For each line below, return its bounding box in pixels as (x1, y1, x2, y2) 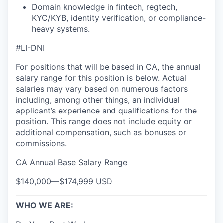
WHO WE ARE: (16, 200, 73, 210)
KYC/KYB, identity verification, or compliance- (32, 13, 206, 23)
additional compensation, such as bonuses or (16, 127, 186, 137)
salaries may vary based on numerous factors (16, 84, 188, 94)
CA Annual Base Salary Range (16, 157, 127, 167)
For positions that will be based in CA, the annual (16, 62, 201, 72)
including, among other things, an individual (16, 95, 180, 105)
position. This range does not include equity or (16, 116, 192, 126)
